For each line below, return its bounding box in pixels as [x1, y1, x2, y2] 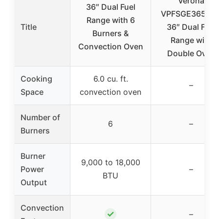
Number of [21, 112, 60, 122]
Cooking [21, 73, 52, 84]
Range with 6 [86, 15, 135, 25]
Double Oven [167, 48, 216, 58]
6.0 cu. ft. [93, 73, 128, 84]
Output [21, 177, 47, 187]
